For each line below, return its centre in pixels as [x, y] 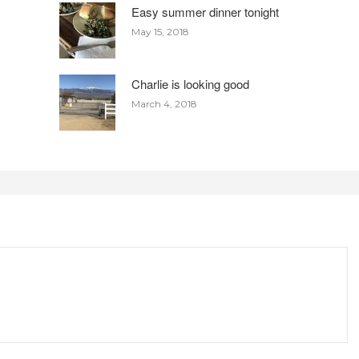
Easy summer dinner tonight [206, 12]
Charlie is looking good [191, 84]
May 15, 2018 [161, 32]
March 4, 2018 [165, 104]
